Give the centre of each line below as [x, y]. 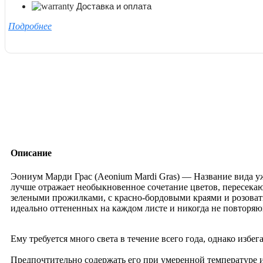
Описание [31, 153]
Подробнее [30, 26]
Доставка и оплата [114, 6]
